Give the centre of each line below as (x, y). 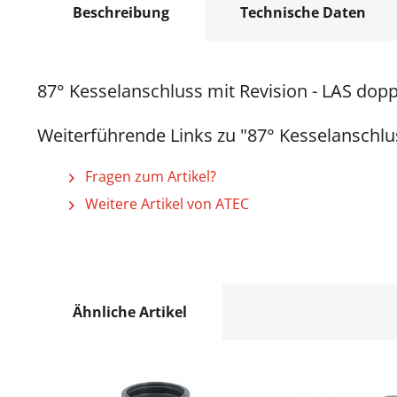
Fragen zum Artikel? (149, 176)
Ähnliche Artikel (130, 312)
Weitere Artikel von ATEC (165, 204)
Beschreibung (121, 12)
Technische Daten (303, 12)
